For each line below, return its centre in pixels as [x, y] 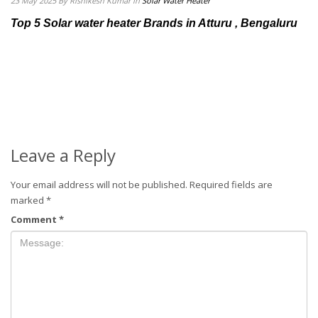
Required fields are [231, 185]
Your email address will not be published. [99, 185]
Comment [35, 220]
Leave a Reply [63, 155]
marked [28, 201]
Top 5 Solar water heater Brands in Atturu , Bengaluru [155, 23]
